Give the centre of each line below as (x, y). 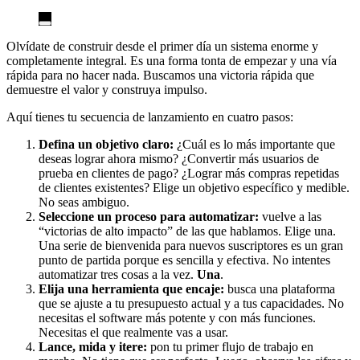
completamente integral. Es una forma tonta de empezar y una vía (172, 61)
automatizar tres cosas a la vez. (118, 274)
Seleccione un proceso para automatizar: (149, 217)
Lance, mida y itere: (93, 347)
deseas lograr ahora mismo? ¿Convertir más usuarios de (179, 159)
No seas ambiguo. (84, 202)
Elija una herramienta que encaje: (131, 289)
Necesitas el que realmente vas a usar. (133, 332)
